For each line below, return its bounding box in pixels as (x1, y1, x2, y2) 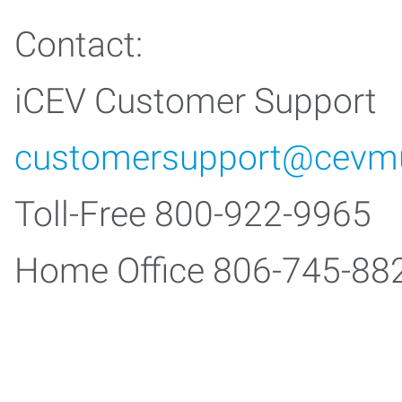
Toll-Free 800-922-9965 (14, 194, 371, 235)
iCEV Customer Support (14, 81, 377, 122)
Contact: (14, 24, 143, 66)
